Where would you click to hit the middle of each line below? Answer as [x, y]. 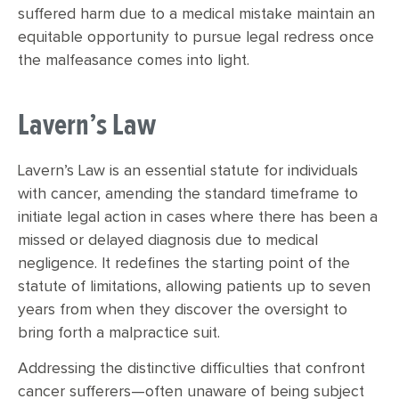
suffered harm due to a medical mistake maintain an [196, 15]
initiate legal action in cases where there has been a [198, 218]
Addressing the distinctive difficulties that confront [191, 369]
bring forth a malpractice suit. [119, 334]
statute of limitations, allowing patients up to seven [194, 287]
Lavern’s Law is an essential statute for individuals [188, 171]
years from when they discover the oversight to [183, 310]
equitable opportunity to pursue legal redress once [196, 38]
